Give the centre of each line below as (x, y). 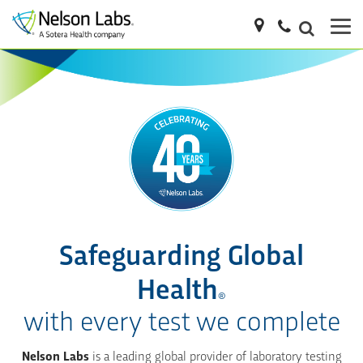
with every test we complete (181, 319)
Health (177, 286)
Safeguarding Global (181, 252)
